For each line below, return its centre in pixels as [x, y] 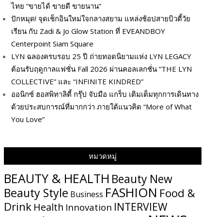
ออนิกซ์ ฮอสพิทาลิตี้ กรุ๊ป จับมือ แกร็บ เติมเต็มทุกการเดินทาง [105, 94]
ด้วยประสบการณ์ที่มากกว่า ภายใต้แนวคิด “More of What [101, 106]
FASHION [131, 192]
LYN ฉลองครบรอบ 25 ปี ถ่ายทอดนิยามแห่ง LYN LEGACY [101, 56]
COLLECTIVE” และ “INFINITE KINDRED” [77, 81]
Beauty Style [36, 193]
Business [87, 194]
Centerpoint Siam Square [52, 43]
